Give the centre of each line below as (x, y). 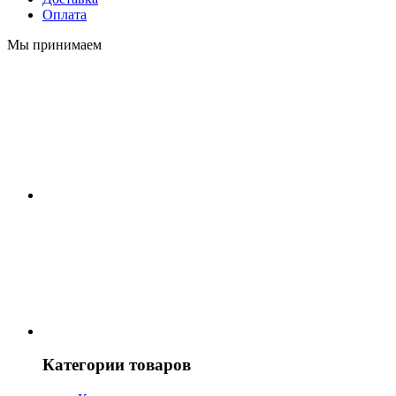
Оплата (65, 14)
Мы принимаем (54, 44)
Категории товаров (117, 365)
